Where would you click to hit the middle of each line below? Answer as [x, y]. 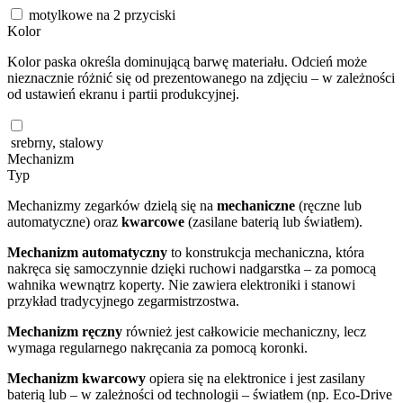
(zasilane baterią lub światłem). [273, 221]
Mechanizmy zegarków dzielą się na [112, 205]
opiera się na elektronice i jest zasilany [255, 378]
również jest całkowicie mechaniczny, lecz [244, 331]
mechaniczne [256, 205]
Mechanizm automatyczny [87, 252]
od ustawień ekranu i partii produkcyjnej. [123, 94]
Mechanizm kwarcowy [76, 378]
